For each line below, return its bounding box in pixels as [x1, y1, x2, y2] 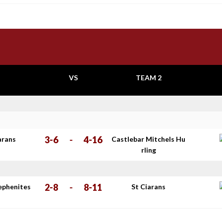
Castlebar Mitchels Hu [111, 135, 186, 143]
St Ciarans [131, 182, 166, 191]
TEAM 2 [135, 73, 162, 82]
